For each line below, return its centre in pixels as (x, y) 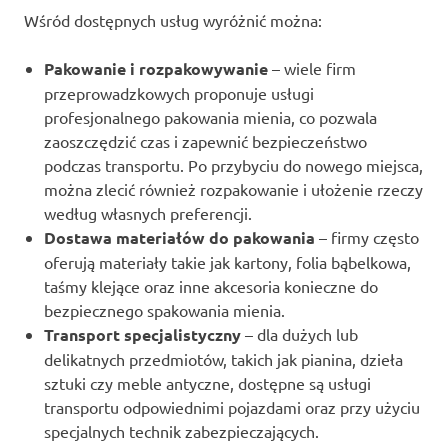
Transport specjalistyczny (142, 335)
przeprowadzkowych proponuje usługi (179, 93)
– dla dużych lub (299, 334)
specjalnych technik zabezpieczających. (181, 431)
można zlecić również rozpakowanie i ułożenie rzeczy (233, 189)
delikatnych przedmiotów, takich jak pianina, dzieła (223, 359)
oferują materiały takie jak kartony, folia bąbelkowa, (227, 262)
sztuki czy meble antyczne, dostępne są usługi (207, 383)
